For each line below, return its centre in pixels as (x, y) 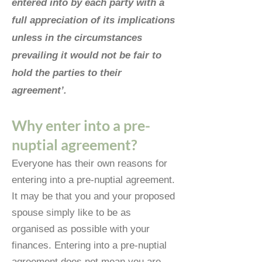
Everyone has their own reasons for (89, 163)
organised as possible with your (81, 229)
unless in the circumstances (77, 38)
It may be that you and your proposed (93, 196)
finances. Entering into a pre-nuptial (89, 245)
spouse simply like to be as (71, 213)
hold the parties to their (67, 73)
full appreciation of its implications (93, 20)
